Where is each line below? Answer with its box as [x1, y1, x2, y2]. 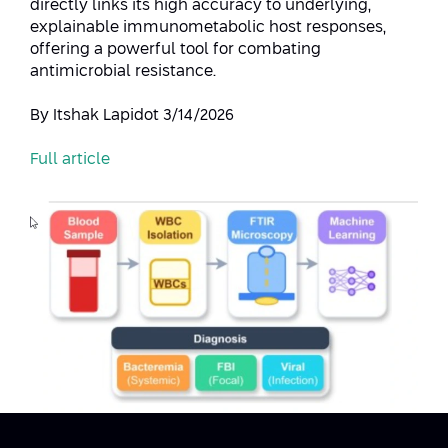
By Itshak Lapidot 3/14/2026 [30, 107, 234, 123]
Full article [30, 151, 110, 167]
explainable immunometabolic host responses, [30, 19, 386, 35]
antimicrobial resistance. [30, 63, 216, 79]
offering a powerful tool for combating [30, 41, 321, 57]
